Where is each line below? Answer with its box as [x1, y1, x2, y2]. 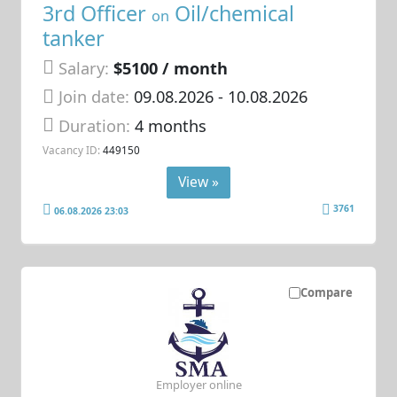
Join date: [58, 86, 130, 108]
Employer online [155, 377, 242, 393]
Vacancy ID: [43, 143, 101, 158]
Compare [300, 284, 353, 301]
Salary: [58, 58, 110, 79]
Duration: [58, 114, 136, 136]
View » [178, 172, 219, 192]
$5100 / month [113, 58, 229, 79]
